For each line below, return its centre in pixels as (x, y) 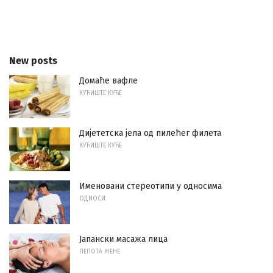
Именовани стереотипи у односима (151, 186)
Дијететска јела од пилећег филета (150, 133)
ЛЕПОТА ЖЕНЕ (100, 251)
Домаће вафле (108, 80)
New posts (33, 60)
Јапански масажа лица (123, 239)
